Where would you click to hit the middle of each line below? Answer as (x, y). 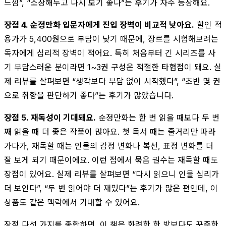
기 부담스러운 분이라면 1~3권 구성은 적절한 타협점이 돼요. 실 (113, 67)
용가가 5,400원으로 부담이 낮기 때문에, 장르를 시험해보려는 (111, 39)
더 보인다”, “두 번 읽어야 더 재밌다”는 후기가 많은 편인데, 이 (111, 188)
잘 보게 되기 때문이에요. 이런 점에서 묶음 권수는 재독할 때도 (111, 160)
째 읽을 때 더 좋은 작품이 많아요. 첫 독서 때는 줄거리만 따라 (110, 131)
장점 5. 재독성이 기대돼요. (50, 117)
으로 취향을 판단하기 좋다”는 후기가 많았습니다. (89, 95)
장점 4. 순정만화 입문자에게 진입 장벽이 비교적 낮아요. (99, 24)
